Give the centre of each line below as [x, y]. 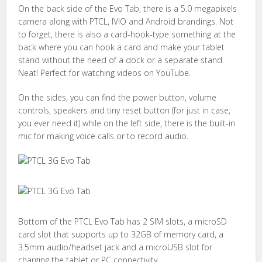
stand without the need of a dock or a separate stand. [121, 60]
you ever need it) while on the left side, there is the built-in [127, 123]
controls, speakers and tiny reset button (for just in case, [125, 110]
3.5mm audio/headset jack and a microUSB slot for [116, 247]
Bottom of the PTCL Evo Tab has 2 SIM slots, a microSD [123, 221]
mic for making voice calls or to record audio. [104, 136]
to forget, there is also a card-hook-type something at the [127, 34]
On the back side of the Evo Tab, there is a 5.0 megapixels [128, 8]
